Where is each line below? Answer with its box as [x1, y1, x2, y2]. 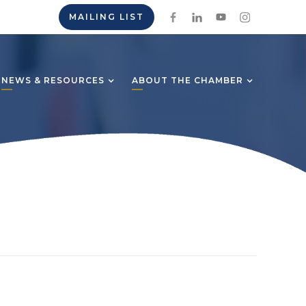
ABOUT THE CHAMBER [132, 75, 243, 86]
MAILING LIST [69, 12, 144, 22]
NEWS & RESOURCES [1, 75, 105, 86]
